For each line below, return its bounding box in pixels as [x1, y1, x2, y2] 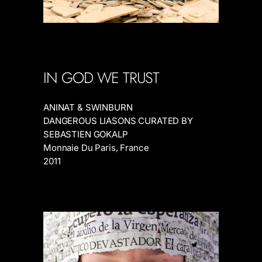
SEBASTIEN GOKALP [43, 128, 128, 140]
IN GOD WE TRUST [43, 66, 160, 89]
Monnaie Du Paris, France [43, 142, 149, 153]
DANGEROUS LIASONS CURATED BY [43, 115, 193, 126]
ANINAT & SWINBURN [43, 101, 133, 113]
